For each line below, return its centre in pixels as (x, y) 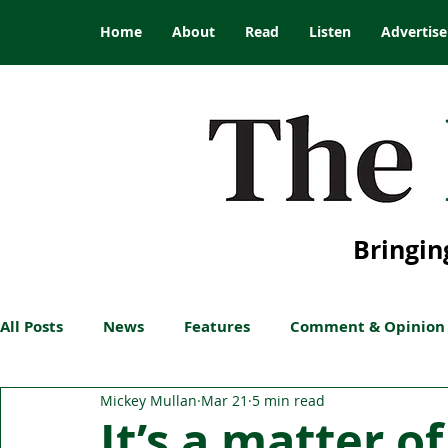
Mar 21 (224, 400)
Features (217, 326)
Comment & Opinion (367, 326)
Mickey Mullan (148, 400)
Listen (330, 31)
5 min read (288, 400)
